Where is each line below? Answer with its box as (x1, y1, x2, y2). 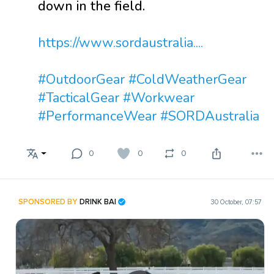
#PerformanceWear (38, 107, 157, 125)
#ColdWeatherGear (128, 70, 246, 89)
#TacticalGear (38, 89, 119, 107)
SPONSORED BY (18, 196, 80, 207)
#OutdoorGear (38, 70, 125, 89)
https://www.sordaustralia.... (38, 34, 203, 52)
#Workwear (123, 89, 194, 107)
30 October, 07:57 (210, 198, 262, 206)
